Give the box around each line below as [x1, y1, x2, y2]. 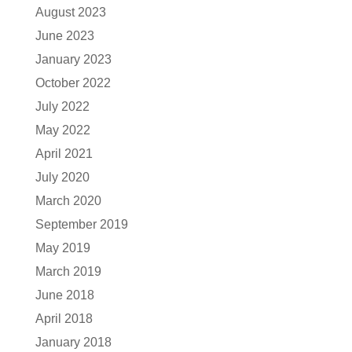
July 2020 [35, 170, 90, 184]
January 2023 [35, 53, 112, 66]
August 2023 [35, 5, 106, 19]
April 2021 [35, 147, 93, 160]
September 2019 [35, 218, 128, 231]
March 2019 [35, 265, 101, 278]
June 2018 [35, 288, 94, 302]
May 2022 [35, 123, 90, 137]
